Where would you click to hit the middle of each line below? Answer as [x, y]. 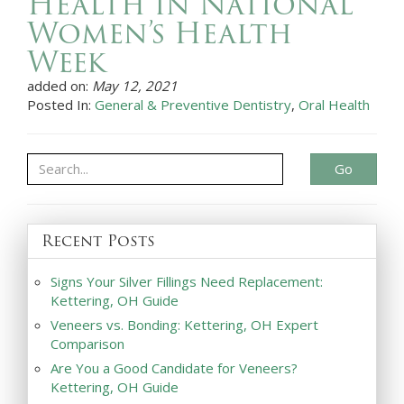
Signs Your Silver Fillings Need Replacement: [187, 281]
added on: [60, 85]
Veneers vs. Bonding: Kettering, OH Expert [184, 324]
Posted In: [61, 104]
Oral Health [334, 104]
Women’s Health [160, 32]
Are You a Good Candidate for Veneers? [174, 367]
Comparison [87, 343]
